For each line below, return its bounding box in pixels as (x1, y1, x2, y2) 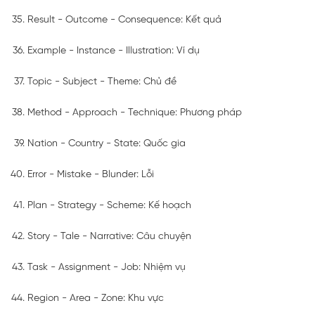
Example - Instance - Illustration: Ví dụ (27, 45, 200, 56)
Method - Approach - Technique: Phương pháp (27, 107, 242, 118)
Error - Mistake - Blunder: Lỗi (27, 169, 154, 180)
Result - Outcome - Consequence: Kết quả (27, 14, 221, 25)
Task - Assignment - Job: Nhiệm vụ (27, 262, 186, 273)
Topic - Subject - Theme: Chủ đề (27, 76, 176, 87)
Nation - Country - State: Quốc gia (27, 138, 186, 149)
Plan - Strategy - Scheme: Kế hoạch (27, 200, 191, 211)
